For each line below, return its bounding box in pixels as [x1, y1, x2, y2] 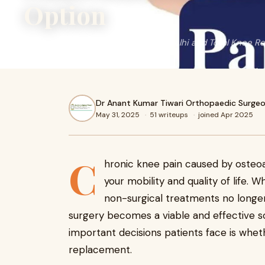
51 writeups [150, 109, 190, 119]
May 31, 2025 [96, 109, 141, 119]
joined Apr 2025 [198, 109, 253, 119]
